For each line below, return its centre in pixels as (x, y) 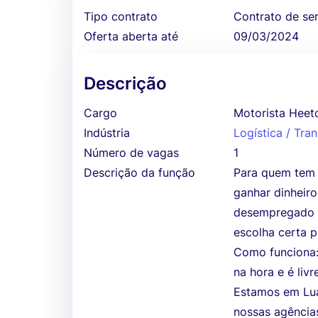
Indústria (107, 133)
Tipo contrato (121, 16)
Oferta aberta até (131, 36)
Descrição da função (139, 172)
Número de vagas (131, 153)
